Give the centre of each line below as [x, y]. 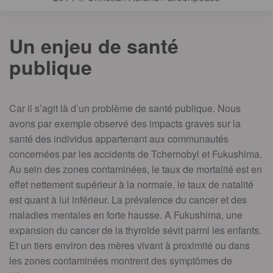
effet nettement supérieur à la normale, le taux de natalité [131, 184]
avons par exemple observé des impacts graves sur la [125, 123]
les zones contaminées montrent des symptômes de [121, 260]
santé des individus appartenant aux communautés [119, 138]
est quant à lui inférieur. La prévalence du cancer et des [128, 199]
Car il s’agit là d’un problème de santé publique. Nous [125, 108]
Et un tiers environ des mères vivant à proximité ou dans [129, 245]
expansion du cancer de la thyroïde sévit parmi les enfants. [135, 230]
